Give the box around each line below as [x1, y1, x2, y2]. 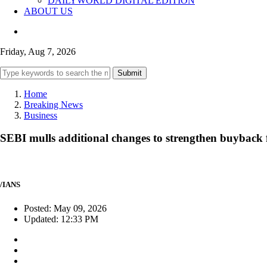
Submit [117, 68, 142, 77]
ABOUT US [24, 5, 73, 16]
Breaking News [24, 99, 83, 110]
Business [24, 110, 57, 120]
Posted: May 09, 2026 [24, 203, 107, 213]
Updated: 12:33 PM [24, 213, 98, 224]
